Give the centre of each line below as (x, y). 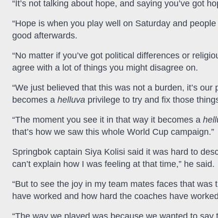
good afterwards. (45, 36)
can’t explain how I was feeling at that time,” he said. (113, 164)
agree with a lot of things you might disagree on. (105, 68)
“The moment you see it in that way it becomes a (108, 120)
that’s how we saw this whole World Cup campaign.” (113, 132)
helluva (71, 100)
